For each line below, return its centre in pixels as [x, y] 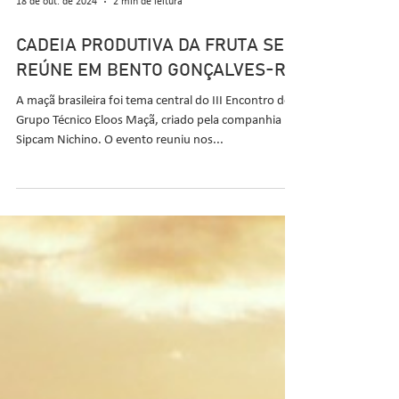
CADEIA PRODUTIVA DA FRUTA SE [150, 163]
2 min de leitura [148, 119]
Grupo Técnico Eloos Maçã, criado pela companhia [149, 238]
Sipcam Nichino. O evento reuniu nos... [120, 258]
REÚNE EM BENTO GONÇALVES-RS [156, 188]
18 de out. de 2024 [57, 119]
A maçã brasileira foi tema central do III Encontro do [154, 219]
